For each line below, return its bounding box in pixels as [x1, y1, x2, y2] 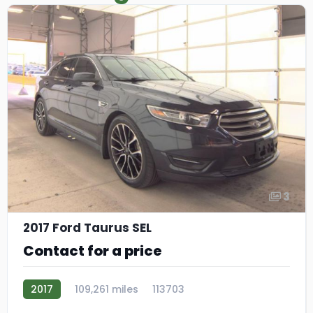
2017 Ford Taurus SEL [23, 219, 152, 237]
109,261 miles [75, 282, 138, 297]
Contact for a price [23, 241, 162, 261]
